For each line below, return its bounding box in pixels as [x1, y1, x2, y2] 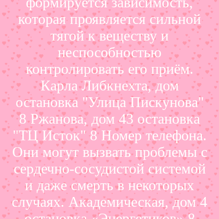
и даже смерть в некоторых [25, 176, 194, 193]
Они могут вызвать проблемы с [12, 143, 207, 160]
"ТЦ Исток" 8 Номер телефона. [12, 127, 207, 143]
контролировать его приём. [25, 60, 194, 77]
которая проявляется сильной [18, 10, 201, 27]
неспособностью [58, 44, 161, 60]
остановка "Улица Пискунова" [15, 93, 204, 110]
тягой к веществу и [50, 27, 169, 44]
